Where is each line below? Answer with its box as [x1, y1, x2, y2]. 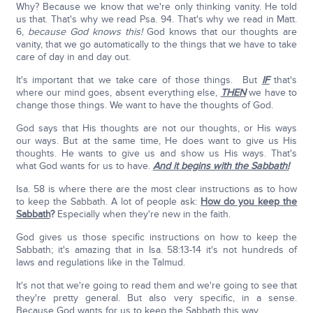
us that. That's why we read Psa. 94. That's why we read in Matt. [15, 13, 298, 26]
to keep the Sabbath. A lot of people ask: [15, 196, 201, 208]
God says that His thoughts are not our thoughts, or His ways [15, 122, 298, 135]
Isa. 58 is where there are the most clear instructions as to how [15, 183, 298, 196]
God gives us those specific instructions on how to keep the [15, 231, 298, 244]
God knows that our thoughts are [147, 26, 298, 38]
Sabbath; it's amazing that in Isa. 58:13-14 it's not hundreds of [15, 244, 298, 256]
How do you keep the [201, 196, 298, 208]
